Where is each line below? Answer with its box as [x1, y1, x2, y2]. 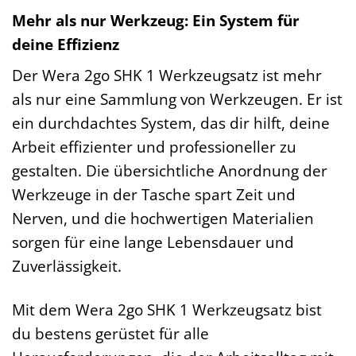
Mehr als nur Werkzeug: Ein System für [12, 9, 300, 31]
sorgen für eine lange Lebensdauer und [12, 231, 294, 253]
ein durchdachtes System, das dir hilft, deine [12, 112, 330, 134]
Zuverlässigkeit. [12, 255, 122, 277]
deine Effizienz [12, 33, 119, 55]
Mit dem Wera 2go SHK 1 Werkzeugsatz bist [12, 299, 322, 321]
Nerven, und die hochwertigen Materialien [12, 207, 314, 230]
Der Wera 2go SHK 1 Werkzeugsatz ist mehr [12, 64, 322, 87]
